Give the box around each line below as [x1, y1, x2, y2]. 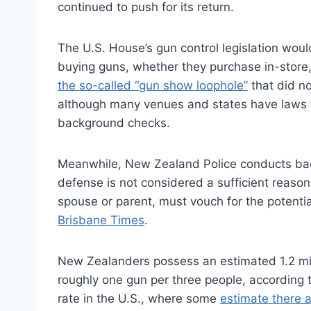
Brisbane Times [58, 212, 144, 227]
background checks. [58, 115, 170, 130]
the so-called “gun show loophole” [58, 78, 248, 92]
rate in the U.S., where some [58, 291, 220, 305]
